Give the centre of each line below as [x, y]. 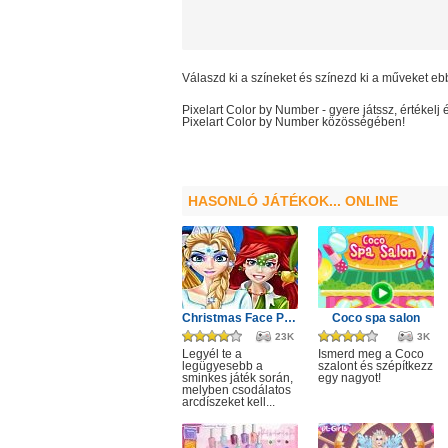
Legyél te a [212, 354]
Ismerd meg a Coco [371, 354]
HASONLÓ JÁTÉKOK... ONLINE [293, 201]
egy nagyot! [349, 378]
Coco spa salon [376, 318]
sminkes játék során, [237, 378]
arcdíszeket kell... [228, 402]
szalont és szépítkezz [375, 366]
